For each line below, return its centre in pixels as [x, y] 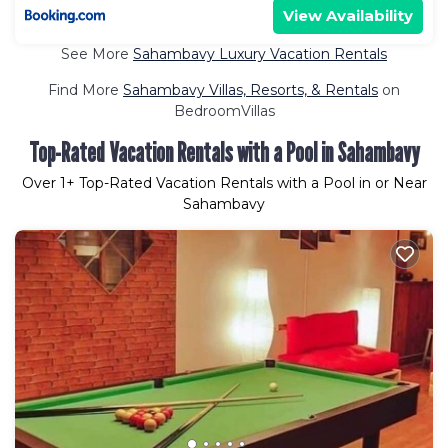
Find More [85, 89]
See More [97, 53]
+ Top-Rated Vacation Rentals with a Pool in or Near [246, 182]
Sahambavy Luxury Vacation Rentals [260, 53]
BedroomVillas [224, 110]
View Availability [348, 15]
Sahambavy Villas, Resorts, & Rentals [250, 89]
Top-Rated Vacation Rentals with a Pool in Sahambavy [224, 152]
